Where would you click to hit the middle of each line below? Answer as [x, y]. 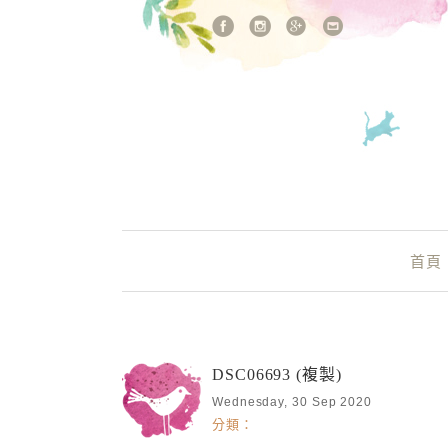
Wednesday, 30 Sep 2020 [292, 402]
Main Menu [230, 257]
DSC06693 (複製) [277, 374]
